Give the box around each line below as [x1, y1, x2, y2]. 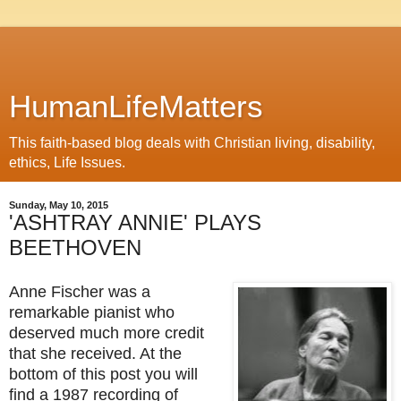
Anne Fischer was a [9, 282, 150, 301]
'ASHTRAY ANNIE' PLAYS [9, 210, 261, 235]
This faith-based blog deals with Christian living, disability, [9, 135, 375, 150]
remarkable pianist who [9, 303, 175, 321]
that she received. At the [9, 344, 182, 363]
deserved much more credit [9, 323, 204, 342]
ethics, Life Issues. [9, 155, 125, 170]
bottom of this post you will [9, 364, 198, 383]
